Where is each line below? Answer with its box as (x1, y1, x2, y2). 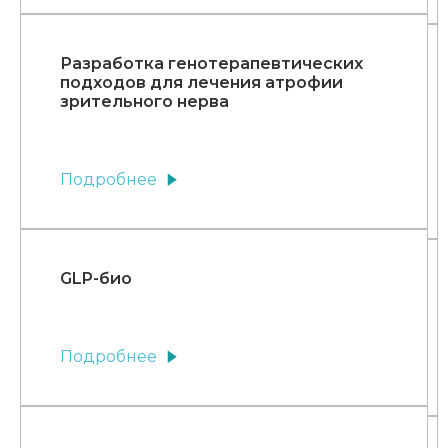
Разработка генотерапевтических (60, 54, 363, 74)
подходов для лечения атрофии (60, 73, 343, 93)
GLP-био (60, 269, 132, 289)
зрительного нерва (60, 92, 229, 112)
